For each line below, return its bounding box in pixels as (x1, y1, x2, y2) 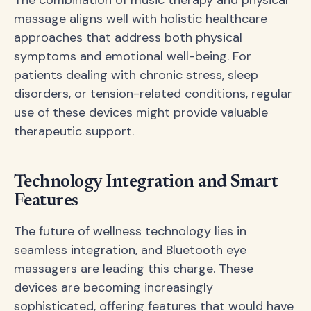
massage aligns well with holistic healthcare (14, 10, 267, 28)
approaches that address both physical (14, 29, 242, 47)
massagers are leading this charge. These (14, 260, 253, 277)
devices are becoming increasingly (14, 278, 213, 296)
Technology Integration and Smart (14, 174, 278, 192)
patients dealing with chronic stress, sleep (14, 67, 258, 84)
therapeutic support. (14, 123, 134, 140)
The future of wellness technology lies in (14, 222, 246, 239)
